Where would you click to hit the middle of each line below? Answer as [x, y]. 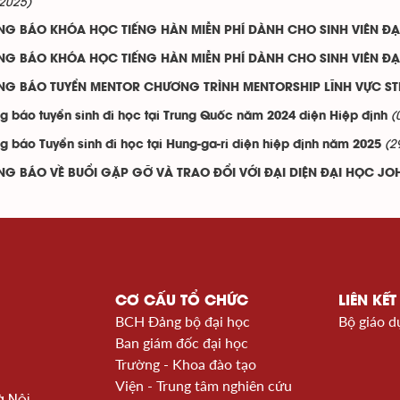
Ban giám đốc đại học [182, 342]
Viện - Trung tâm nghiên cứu [204, 385]
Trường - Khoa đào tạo [186, 364]
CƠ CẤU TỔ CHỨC [182, 300]
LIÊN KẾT [367, 300]
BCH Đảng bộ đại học [183, 321]
